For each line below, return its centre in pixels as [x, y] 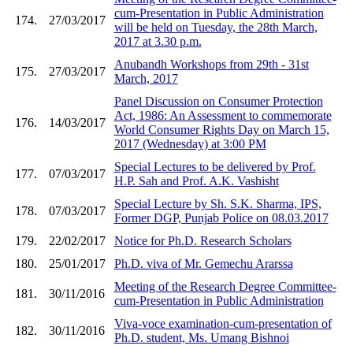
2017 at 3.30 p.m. [158, 41]
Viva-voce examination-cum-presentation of [223, 323]
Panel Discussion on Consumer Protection [218, 101]
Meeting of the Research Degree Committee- [225, 286]
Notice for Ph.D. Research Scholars [203, 240]
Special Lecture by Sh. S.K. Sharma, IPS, [217, 203]
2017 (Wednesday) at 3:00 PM [190, 143]
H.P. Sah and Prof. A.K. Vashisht [196, 180]
